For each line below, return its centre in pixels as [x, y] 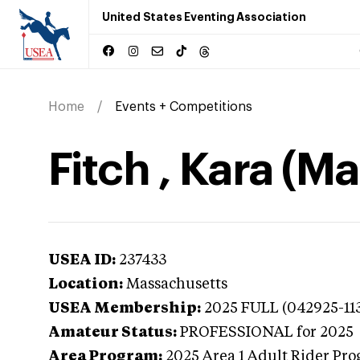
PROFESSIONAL [237, 333]
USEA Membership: [125, 309]
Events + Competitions [184, 107]
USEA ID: [82, 260]
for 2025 [323, 333]
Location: [86, 284]
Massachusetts [177, 284]
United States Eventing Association [204, 17]
